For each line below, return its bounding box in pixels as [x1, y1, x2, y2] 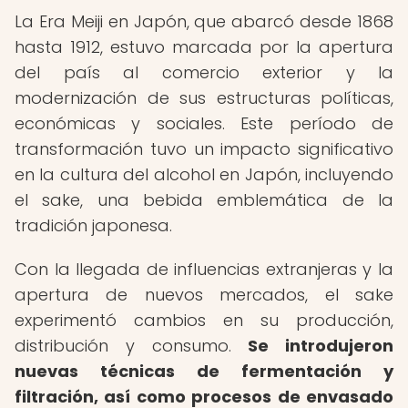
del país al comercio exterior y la [15, 61, 393, 84]
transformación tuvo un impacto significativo [15, 138, 393, 160]
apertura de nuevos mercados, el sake [15, 283, 393, 306]
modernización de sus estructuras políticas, [15, 87, 393, 109]
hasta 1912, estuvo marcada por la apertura [15, 36, 393, 58]
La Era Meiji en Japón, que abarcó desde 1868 [15, 10, 393, 33]
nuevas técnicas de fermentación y [15, 360, 393, 382]
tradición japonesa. [15, 214, 172, 237]
